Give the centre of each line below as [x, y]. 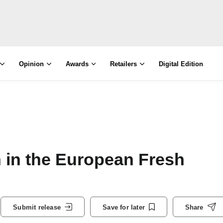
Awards [77, 64]
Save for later [124, 207]
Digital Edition [181, 64]
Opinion [31, 64]
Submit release [37, 207]
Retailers [124, 64]
